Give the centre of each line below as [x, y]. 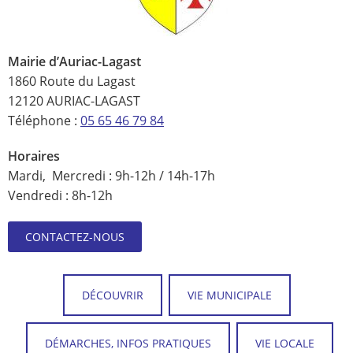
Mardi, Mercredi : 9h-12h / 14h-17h [111, 175]
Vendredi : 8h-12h [60, 195]
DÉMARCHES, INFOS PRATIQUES [128, 343]
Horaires [34, 156]
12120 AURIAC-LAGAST [74, 100]
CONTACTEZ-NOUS [75, 236]
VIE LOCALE [285, 343]
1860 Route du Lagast [72, 81]
